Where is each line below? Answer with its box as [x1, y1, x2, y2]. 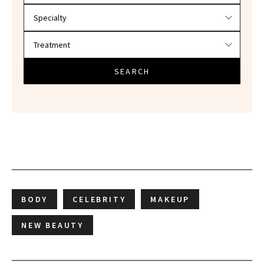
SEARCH [114, 66, 150, 77]
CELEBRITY [72, 194, 126, 205]
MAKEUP [150, 194, 190, 205]
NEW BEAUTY [21, 220, 84, 231]
